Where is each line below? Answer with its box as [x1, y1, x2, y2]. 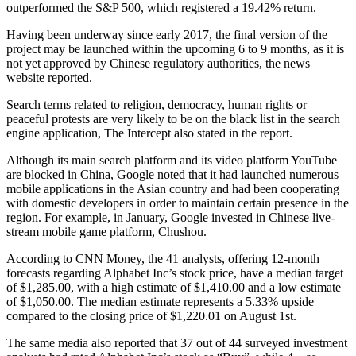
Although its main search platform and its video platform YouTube [6, 153, 337, 167]
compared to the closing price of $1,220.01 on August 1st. [6, 308, 296, 323]
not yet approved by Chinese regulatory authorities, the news [6, 56, 310, 70]
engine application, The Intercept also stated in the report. [6, 126, 292, 140]
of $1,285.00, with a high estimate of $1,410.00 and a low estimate [6, 280, 341, 294]
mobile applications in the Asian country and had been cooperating [6, 181, 339, 195]
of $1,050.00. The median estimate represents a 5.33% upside [6, 294, 314, 308]
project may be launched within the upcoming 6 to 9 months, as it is [6, 41, 344, 56]
